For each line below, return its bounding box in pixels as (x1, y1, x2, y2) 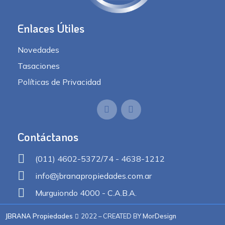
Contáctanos (18, 129, 78, 144)
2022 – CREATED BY (79, 211, 143, 220)
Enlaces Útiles (18, 21, 84, 36)
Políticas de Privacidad (18, 76, 101, 87)
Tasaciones (18, 60, 60, 71)
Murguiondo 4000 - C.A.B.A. (35, 187, 137, 198)
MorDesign (143, 211, 176, 220)
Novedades (18, 44, 59, 55)
